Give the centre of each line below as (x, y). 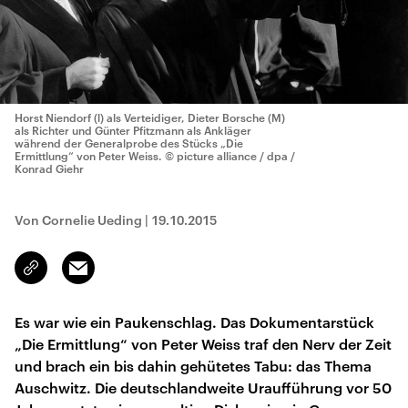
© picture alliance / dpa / (230, 156)
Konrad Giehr (49, 168)
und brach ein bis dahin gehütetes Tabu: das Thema (193, 366)
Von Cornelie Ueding (78, 220)
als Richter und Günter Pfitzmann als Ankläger (133, 130)
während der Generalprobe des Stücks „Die (129, 143)
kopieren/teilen (74, 276)
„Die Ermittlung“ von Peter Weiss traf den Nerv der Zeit (203, 344)
